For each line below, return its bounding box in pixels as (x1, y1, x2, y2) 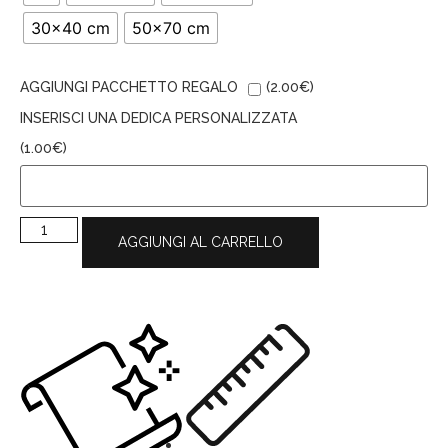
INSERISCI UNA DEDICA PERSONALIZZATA (20, 109, 297, 126)
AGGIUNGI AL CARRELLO (118, 234, 284, 251)
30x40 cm (31, 17, 110, 38)
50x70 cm (132, 17, 210, 38)
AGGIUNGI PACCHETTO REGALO (20, 79, 238, 96)
